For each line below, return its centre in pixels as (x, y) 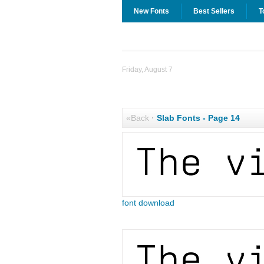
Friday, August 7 (147, 70)
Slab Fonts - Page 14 (198, 118)
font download (148, 203)
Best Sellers (214, 11)
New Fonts (151, 11)
